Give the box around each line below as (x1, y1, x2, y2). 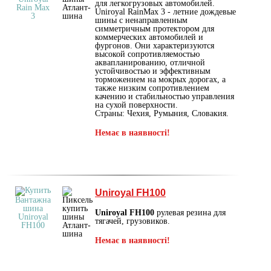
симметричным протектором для (95, 24, 214, 33)
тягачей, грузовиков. (95, 216, 170, 226)
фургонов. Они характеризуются (95, 41, 214, 50)
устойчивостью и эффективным (95, 66, 211, 76)
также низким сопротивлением (95, 83, 209, 93)
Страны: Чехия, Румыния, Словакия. (95, 108, 229, 118)
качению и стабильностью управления (95, 91, 234, 101)
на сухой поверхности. (95, 100, 178, 109)
